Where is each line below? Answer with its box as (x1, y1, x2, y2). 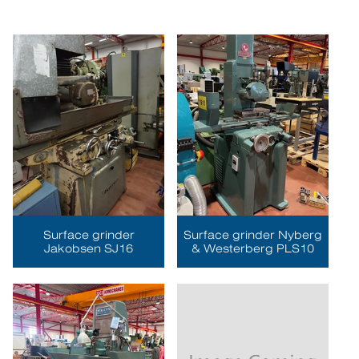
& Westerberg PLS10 (191, 241, 314, 255)
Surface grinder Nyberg (183, 228, 322, 241)
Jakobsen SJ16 (44, 241, 134, 255)
